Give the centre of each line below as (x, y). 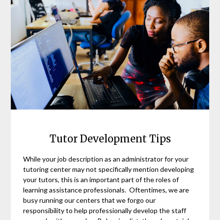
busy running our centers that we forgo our (90, 200)
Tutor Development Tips (110, 139)
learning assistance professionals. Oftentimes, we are (106, 190)
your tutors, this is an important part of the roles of (101, 179)
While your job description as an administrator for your (106, 159)
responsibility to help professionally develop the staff (105, 210)
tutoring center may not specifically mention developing (109, 169)
